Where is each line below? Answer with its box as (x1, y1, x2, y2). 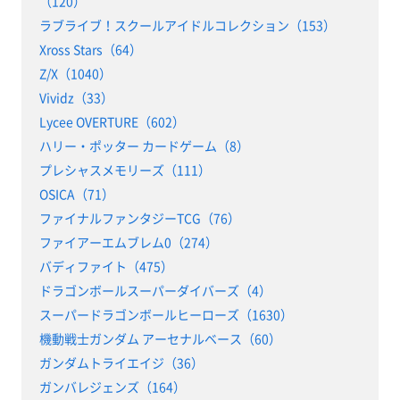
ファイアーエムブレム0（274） (38, 232, 218, 251)
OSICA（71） (38, 184, 114, 203)
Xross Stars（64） (38, 39, 142, 58)
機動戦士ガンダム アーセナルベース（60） (38, 329, 281, 347)
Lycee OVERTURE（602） (38, 112, 185, 130)
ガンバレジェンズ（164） (38, 377, 186, 396)
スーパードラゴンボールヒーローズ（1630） (38, 304, 293, 323)
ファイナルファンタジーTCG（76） (38, 208, 240, 227)
